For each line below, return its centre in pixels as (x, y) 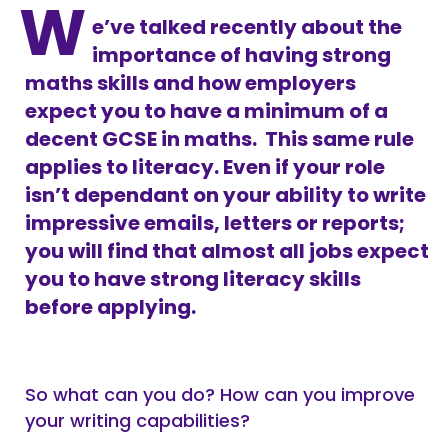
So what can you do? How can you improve (220, 394)
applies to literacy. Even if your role (205, 167)
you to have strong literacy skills (193, 279)
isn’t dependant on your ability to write (225, 195)
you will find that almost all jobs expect (227, 251)
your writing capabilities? (137, 420)
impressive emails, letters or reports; (215, 223)
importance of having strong (241, 55)
